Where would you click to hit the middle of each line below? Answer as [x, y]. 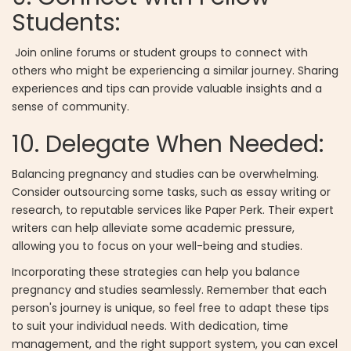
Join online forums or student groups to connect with [160, 53]
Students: [66, 23]
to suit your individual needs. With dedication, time [150, 326]
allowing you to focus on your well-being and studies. [157, 246]
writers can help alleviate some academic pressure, [153, 228]
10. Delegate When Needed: [171, 145]
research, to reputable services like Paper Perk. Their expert [173, 210]
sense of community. [71, 107]
